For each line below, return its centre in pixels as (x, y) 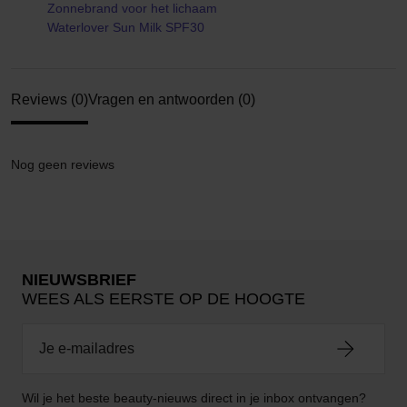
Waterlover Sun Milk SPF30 (126, 27)
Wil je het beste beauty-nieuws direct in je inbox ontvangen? (194, 398)
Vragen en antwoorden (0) (172, 99)
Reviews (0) (50, 99)
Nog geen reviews (63, 164)
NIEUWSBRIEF (79, 280)
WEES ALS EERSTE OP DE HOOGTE (164, 299)
